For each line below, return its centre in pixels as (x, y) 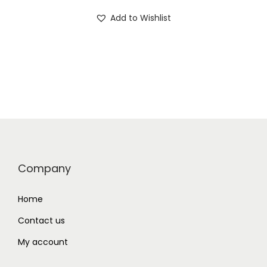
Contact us (41, 221)
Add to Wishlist (141, 18)
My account (43, 242)
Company (44, 169)
